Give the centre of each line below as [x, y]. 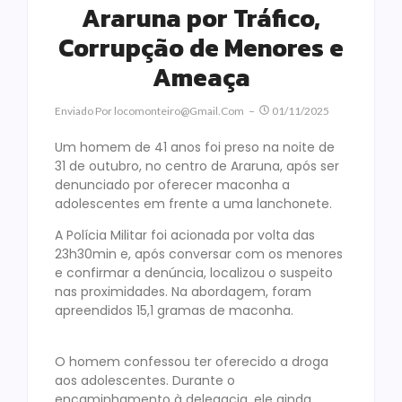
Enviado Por [83, 111]
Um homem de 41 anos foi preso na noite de [195, 148]
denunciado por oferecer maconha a [172, 185]
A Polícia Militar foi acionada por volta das [185, 236]
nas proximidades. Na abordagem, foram [183, 292]
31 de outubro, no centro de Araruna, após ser [197, 166]
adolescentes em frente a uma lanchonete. [193, 204]
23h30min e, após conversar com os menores [199, 254]
